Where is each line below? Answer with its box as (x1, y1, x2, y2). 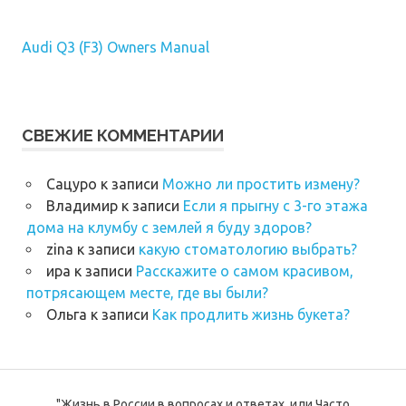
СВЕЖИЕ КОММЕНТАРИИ (22, 126, 224, 146)
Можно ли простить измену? (161, 176, 360, 193)
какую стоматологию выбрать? (138, 241, 357, 258)
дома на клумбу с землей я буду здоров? (25, 219, 312, 237)
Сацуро (45, 176, 97, 193)
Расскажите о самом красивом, (135, 263, 353, 280)
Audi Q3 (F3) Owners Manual (22, 39, 209, 56)
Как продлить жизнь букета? (151, 306, 350, 324)
